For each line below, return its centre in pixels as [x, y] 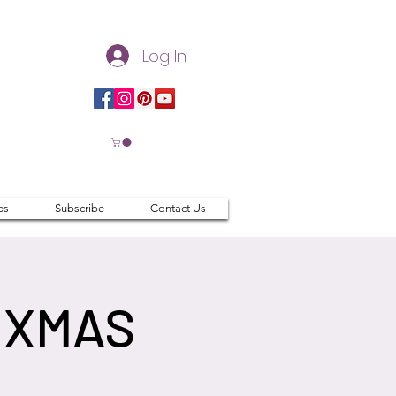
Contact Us [178, 209]
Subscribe [79, 209]
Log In [165, 56]
